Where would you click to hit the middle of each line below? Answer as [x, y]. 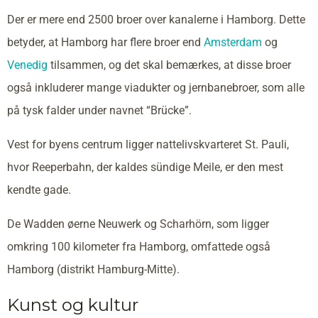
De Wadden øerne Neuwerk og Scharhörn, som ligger [138, 224]
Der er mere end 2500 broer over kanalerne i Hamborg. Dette [156, 20]
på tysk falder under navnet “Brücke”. [99, 111]
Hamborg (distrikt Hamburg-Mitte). [93, 270]
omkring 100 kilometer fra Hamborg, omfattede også [139, 247]
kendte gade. [39, 190]
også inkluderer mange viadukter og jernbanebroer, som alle [156, 88]
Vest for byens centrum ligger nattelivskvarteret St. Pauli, [148, 145]
